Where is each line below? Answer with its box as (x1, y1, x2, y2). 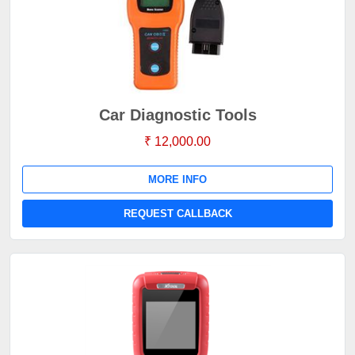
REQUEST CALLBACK (123, 208, 232, 219)
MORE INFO (148, 174, 207, 185)
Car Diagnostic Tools (98, 106, 257, 124)
